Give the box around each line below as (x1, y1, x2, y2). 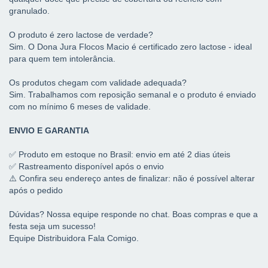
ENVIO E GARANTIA (9, 126, 89, 136)
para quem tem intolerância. (9, 54, 115, 64)
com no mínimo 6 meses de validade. (9, 102, 151, 112)
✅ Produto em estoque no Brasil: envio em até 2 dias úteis (9, 150, 230, 160)
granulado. (9, 6, 50, 16)
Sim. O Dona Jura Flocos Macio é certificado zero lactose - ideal (9, 42, 252, 52)
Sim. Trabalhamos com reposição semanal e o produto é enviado (9, 90, 256, 100)
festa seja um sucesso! (9, 221, 96, 232)
